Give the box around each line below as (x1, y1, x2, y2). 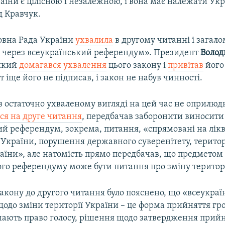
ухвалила (75, 35, 114, 45)
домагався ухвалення (19, 60, 107, 70)
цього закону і (106, 60, 168, 70)
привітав (168, 60, 204, 70)
